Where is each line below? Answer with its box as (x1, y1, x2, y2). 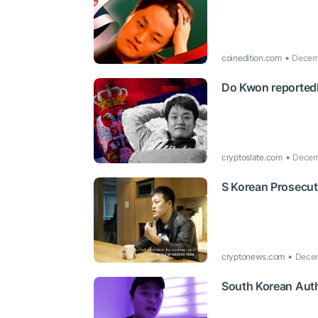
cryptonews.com (221, 251, 285, 262)
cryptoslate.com (221, 152, 283, 163)
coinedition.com (221, 53, 282, 63)
